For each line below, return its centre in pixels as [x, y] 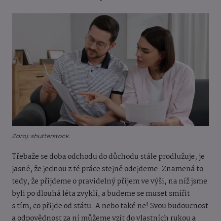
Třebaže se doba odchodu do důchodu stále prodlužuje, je [108, 157]
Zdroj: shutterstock [40, 136]
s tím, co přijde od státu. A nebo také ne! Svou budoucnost [110, 206]
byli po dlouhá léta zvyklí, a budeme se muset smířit [101, 194]
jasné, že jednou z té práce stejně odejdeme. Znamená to [108, 169]
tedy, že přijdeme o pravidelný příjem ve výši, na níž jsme [110, 182]
